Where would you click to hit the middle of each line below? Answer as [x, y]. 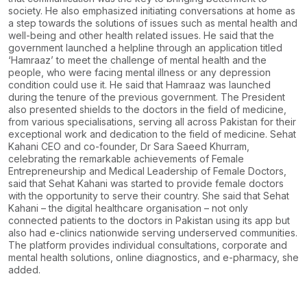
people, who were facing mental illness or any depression [139, 73]
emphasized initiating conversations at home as [187, 11]
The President [251, 97]
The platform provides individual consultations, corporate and [148, 245]
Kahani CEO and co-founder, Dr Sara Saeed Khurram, [129, 147]
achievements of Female [187, 159]
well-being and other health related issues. [105, 36]
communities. [267, 233]
